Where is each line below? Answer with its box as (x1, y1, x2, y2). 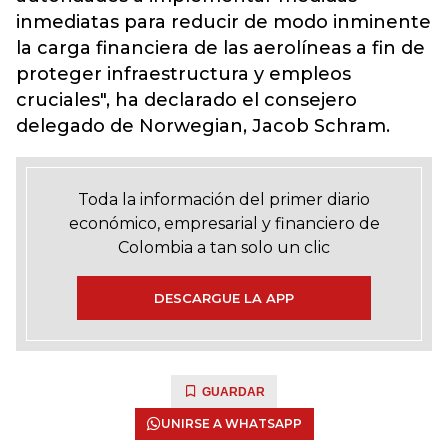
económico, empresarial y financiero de (68, 214, 380, 233)
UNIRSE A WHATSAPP (160, 416, 302, 431)
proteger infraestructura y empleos (16, 63, 351, 85)
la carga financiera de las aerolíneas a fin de (16, 37, 425, 59)
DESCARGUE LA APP (154, 290, 294, 306)
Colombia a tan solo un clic (118, 238, 330, 257)
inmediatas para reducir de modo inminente (16, 11, 431, 33)
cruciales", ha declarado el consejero (16, 89, 357, 111)
